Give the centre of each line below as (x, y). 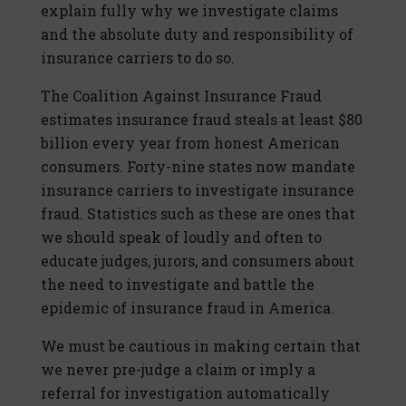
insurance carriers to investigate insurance (198, 190)
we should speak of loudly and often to (181, 237)
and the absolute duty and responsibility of (197, 34)
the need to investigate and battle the (178, 285)
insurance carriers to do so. (138, 58)
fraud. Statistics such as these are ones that (198, 214)
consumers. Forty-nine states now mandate (198, 167)
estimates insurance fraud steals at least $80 (202, 120)
